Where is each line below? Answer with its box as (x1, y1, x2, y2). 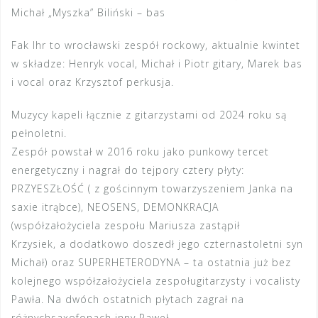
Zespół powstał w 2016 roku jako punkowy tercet (11, 145, 269, 159)
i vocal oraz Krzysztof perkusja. (11, 75, 174, 89)
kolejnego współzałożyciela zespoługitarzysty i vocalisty (11, 274, 300, 288)
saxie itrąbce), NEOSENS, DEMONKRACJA (11, 200, 219, 214)
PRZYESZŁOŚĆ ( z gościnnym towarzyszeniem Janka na (11, 182, 293, 196)
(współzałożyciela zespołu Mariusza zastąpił (11, 219, 240, 233)
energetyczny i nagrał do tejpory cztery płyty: (11, 163, 244, 177)
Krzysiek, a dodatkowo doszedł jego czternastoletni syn (11, 237, 303, 251)
